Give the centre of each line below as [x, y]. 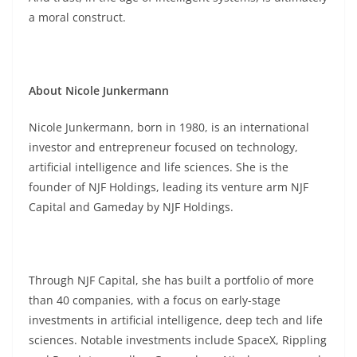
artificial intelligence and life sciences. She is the [159, 167]
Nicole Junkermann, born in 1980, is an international [169, 127]
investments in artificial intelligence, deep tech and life [176, 320]
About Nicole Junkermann [99, 90]
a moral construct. [77, 17]
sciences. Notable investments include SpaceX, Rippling [178, 340]
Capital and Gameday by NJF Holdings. [131, 207]
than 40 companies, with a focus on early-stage [155, 300]
